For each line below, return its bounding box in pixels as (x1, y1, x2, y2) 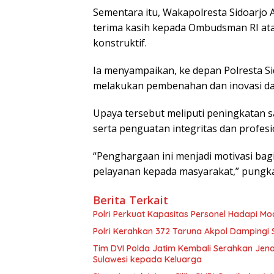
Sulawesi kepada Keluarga (93, 253, 202, 265)
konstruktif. (93, 35, 147, 50)
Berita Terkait (93, 192, 168, 207)
